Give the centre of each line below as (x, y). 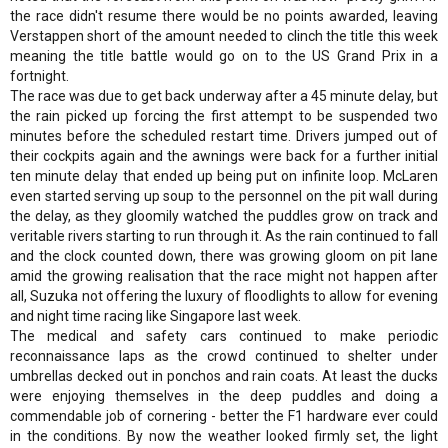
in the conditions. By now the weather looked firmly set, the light (224, 436)
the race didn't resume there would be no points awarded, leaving (224, 16)
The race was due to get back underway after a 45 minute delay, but (224, 96)
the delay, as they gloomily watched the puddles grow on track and (224, 216)
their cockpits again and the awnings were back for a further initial (224, 156)
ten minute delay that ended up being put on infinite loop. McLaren (224, 176)
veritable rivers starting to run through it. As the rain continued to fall (224, 236)
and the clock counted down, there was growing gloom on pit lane (224, 256)
